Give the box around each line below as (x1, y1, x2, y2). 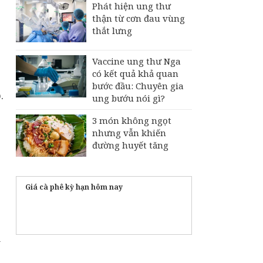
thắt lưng (92, 25, 132, 36)
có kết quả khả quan (92, 68, 178, 79)
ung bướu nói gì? (92, 92, 165, 104)
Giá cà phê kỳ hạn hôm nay (25, 182, 123, 192)
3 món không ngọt (92, 114, 171, 126)
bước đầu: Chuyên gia (92, 80, 184, 92)
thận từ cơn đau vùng (92, 12, 185, 24)
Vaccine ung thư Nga (92, 55, 181, 67)
